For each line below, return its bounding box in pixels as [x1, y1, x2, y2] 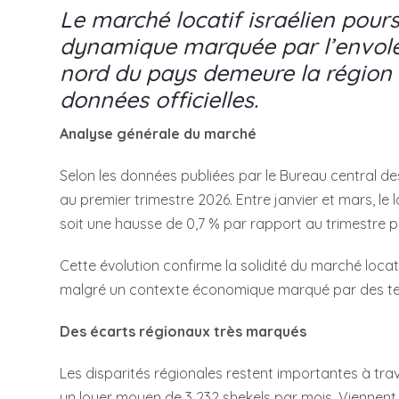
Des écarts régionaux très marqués [60, 322, 307, 341]
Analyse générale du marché [60, 125, 257, 143]
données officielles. [60, 85, 259, 114]
